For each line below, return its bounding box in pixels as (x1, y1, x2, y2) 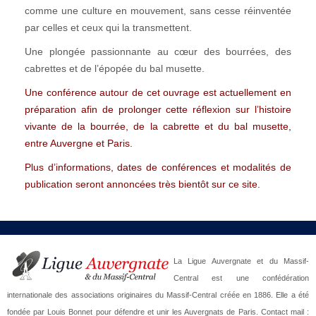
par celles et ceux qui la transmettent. (25, 22, 192, 33)
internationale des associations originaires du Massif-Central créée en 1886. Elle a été (7, 291, 309, 299)
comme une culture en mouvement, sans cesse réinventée (25, 5, 291, 16)
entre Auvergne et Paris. (25, 138, 133, 149)
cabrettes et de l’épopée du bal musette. (25, 63, 205, 74)
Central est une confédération (174, 274, 309, 282)
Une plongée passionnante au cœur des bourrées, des (25, 46, 291, 57)
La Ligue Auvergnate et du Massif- (174, 257, 309, 265)
